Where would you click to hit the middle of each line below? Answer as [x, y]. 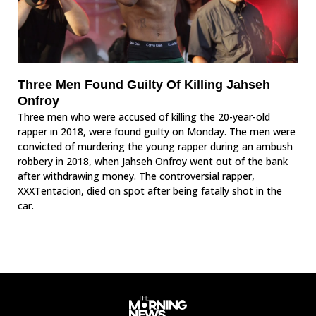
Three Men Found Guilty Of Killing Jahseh [144, 85]
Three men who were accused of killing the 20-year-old [144, 117]
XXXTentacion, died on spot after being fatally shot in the [150, 191]
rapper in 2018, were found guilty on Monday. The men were [157, 132]
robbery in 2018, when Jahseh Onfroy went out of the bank [153, 161]
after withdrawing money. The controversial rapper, [136, 176]
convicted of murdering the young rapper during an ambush [155, 146]
